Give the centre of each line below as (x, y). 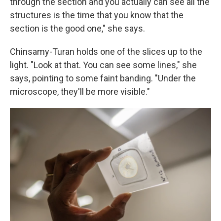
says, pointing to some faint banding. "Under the (103, 78)
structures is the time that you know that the (97, 15)
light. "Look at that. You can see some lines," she (103, 65)
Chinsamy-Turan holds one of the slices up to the (106, 52)
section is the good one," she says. (77, 28)
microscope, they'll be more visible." (80, 92)
